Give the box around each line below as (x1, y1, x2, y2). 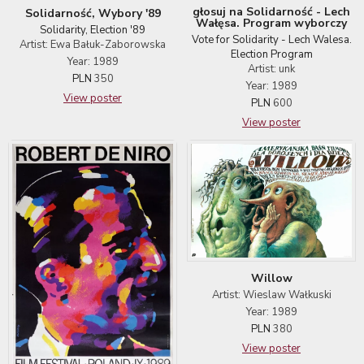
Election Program (230, 47, 313, 63)
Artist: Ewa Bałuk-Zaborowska (19, 37, 166, 52)
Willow (250, 270, 292, 286)
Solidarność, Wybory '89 (24, 5, 161, 21)
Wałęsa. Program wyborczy (196, 15, 347, 32)
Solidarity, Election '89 (40, 22, 145, 37)
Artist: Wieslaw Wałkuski (211, 287, 331, 302)
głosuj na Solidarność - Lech (193, 4, 350, 20)
